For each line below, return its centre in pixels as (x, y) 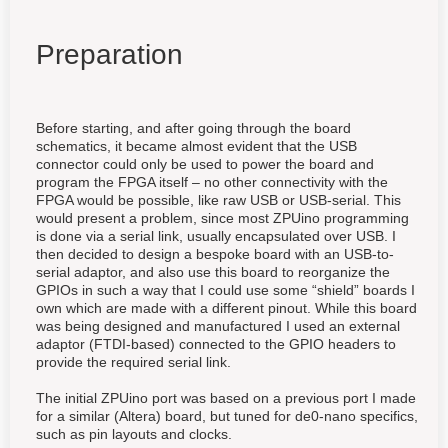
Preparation (109, 54)
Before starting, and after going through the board (193, 127)
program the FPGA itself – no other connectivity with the (212, 181)
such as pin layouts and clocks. (134, 433)
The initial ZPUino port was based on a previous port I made (226, 397)
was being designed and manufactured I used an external (218, 325)
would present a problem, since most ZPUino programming (222, 217)
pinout (287, 307)
